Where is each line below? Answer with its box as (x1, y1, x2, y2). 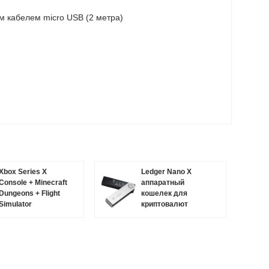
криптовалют (141, 200, 188, 208)
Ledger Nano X (141, 168, 192, 176)
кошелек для (141, 189, 187, 198)
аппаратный (141, 178, 184, 187)
